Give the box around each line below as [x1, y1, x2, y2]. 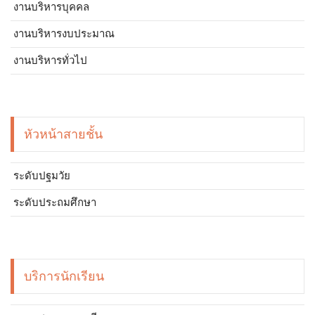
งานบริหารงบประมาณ [13, 27, 115, 40]
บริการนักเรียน [24, 269, 104, 284]
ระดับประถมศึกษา [13, 195, 96, 209]
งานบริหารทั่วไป [13, 53, 87, 67]
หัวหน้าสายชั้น [24, 127, 103, 142]
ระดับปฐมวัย [13, 169, 70, 182]
